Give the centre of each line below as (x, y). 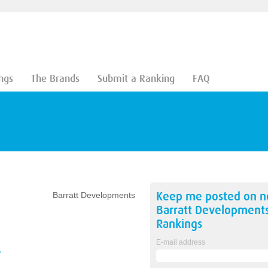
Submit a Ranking (136, 79)
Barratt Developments (94, 195)
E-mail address (180, 242)
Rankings (179, 224)
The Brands (55, 79)
